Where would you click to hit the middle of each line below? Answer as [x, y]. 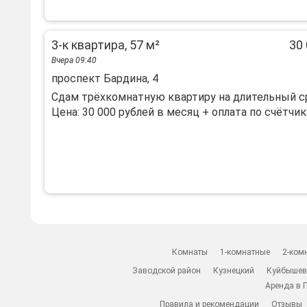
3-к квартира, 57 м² [106, 45]
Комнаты [190, 252]
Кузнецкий [234, 271]
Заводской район [167, 271]
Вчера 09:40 [74, 60]
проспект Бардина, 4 [105, 78]
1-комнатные [245, 252]
